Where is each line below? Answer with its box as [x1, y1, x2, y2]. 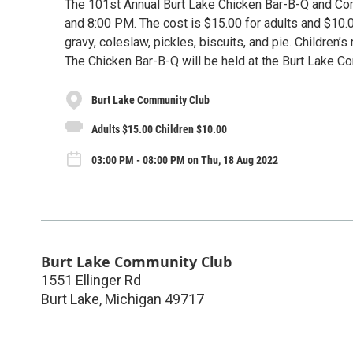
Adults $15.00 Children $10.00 [91, 122, 227, 136]
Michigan [105, 290, 162, 307]
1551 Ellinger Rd [41, 271, 141, 288]
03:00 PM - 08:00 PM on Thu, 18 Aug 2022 [91, 154, 278, 167]
